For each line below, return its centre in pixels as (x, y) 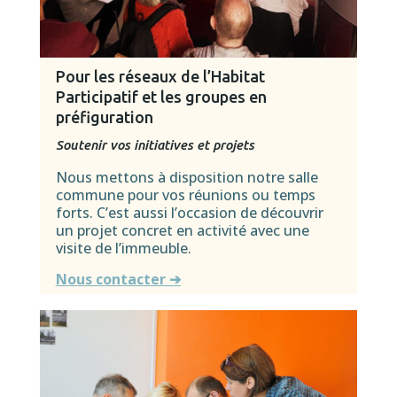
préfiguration (104, 117)
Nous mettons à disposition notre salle (187, 178)
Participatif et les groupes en (161, 97)
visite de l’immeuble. (123, 249)
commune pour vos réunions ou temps (185, 195)
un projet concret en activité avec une (182, 231)
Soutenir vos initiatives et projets (155, 145)
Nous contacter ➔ (118, 279)
